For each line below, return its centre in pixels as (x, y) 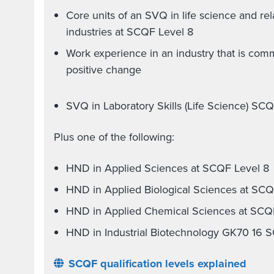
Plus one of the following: (114, 137)
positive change (104, 70)
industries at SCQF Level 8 (131, 32)
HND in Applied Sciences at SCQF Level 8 (168, 168)
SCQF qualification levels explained (157, 264)
